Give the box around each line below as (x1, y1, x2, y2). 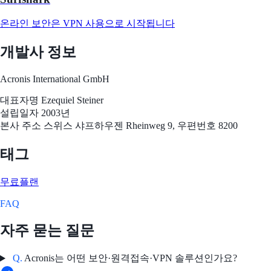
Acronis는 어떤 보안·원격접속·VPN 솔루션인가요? (22, 253, 237, 264)
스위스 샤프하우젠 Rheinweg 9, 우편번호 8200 (44, 120, 238, 131)
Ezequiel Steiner (41, 94, 103, 105)
